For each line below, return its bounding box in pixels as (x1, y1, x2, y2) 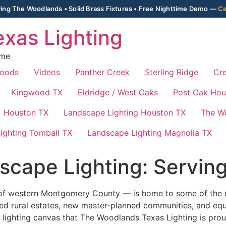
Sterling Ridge (145, 67, 198, 77)
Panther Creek (75, 67, 130, 77)
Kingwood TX (11, 87, 63, 97)
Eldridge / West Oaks (78, 87, 158, 97)
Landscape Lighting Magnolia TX (87, 128, 212, 138)
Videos (34, 67, 60, 77)
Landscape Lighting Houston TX (64, 107, 186, 118)
